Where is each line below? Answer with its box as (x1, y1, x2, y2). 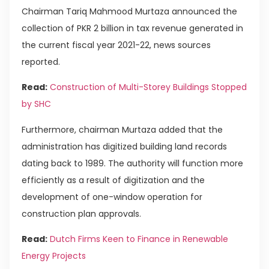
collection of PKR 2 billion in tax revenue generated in (22, 22, 243, 34)
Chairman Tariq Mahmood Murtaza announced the (22, 5, 237, 17)
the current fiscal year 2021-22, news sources (22, 38, 211, 51)
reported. (22, 55, 60, 68)
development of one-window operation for (22, 190, 202, 203)
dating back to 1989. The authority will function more (22, 157, 243, 169)
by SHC (22, 98, 51, 110)
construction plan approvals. (22, 207, 141, 220)
